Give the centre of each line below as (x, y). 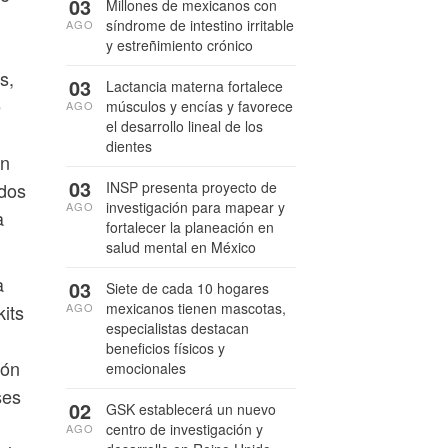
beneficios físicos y (165, 348)
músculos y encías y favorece (199, 106)
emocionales (146, 368)
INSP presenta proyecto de (191, 187)
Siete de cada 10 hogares (187, 288)
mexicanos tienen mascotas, (196, 308)
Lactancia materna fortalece (194, 86)
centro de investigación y (184, 429)
